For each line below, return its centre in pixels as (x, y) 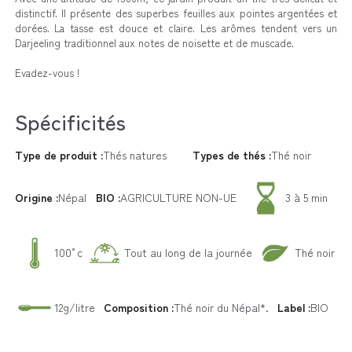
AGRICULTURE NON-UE (178, 198)
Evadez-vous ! (47, 72)
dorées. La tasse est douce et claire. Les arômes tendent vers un (176, 27)
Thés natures (134, 154)
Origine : (40, 198)
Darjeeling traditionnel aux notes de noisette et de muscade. (154, 42)
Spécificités (70, 121)
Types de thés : (236, 154)
